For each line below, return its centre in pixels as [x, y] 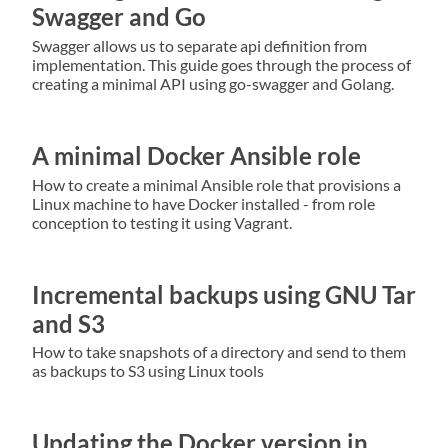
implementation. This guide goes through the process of [221, 64]
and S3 [68, 323]
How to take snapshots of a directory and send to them [219, 352]
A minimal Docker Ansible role [196, 155]
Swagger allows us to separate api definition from [199, 45]
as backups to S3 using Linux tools [148, 371]
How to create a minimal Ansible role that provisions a [216, 184]
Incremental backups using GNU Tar [224, 294]
